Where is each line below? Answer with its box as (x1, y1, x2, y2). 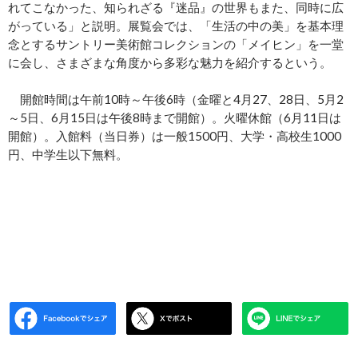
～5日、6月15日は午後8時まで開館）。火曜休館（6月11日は (8, 109, 341, 125)
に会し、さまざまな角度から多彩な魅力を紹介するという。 (8, 54, 332, 70)
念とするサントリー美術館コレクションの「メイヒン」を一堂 (8, 36, 344, 51)
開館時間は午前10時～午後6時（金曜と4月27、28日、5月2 (8, 91, 344, 106)
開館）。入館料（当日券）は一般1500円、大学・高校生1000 (8, 128, 341, 143)
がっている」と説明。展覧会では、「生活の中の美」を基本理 (8, 18, 344, 33)
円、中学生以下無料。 (8, 146, 128, 161)
